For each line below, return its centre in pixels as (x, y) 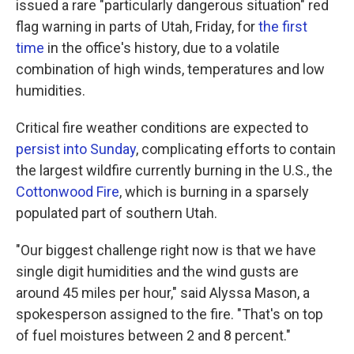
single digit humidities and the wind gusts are (157, 271)
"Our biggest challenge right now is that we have (166, 250)
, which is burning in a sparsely (214, 192)
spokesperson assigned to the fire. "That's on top (169, 314)
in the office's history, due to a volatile (162, 48)
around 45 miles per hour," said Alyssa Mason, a (163, 293)
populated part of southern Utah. (117, 213)
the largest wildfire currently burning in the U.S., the (174, 170)
